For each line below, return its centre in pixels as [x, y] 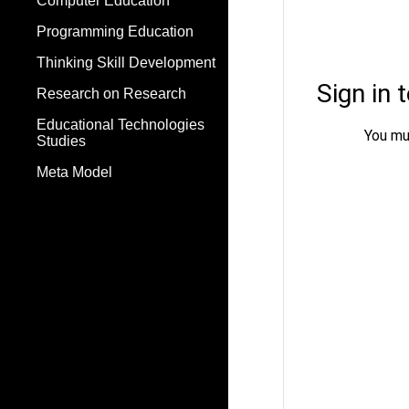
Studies [61, 141]
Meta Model [74, 172]
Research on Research [111, 94]
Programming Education [115, 31]
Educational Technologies [121, 125]
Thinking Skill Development [126, 63]
